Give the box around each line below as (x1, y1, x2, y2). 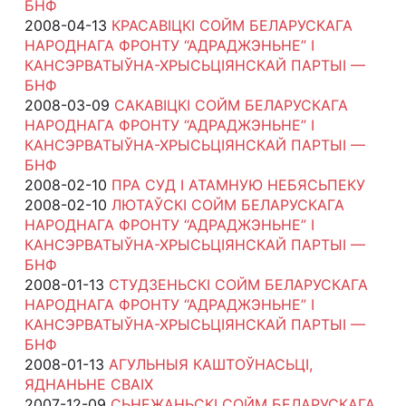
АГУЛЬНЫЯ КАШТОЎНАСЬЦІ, (108, 354, 313, 373)
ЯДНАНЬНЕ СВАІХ (24, 374, 153, 393)
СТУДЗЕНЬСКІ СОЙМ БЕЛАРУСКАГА (108, 275, 368, 294)
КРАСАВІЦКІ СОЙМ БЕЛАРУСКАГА (111, 15, 353, 34)
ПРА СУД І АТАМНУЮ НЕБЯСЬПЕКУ (111, 175, 365, 194)
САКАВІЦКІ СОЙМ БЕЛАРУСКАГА (113, 95, 348, 114)
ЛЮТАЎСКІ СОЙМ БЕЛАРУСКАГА (111, 195, 344, 214)
